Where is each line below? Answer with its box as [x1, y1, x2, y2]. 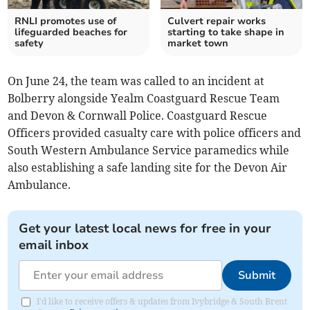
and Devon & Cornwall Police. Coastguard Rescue [8, 109, 268, 123]
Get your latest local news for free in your [19, 220, 272, 237]
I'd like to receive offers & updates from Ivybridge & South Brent [37, 296, 288, 307]
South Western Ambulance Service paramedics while [8, 143, 290, 158]
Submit [237, 268, 275, 284]
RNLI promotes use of [15, 15, 117, 28]
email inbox [19, 237, 89, 254]
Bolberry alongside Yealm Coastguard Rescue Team [8, 91, 280, 106]
